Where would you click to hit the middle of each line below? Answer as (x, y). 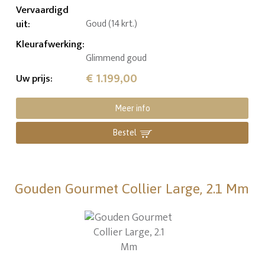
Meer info (132, 109)
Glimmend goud (117, 59)
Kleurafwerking (49, 45)
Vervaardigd (43, 10)
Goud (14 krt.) (112, 24)
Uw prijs (33, 79)
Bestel (125, 133)
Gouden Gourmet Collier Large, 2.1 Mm (132, 188)
